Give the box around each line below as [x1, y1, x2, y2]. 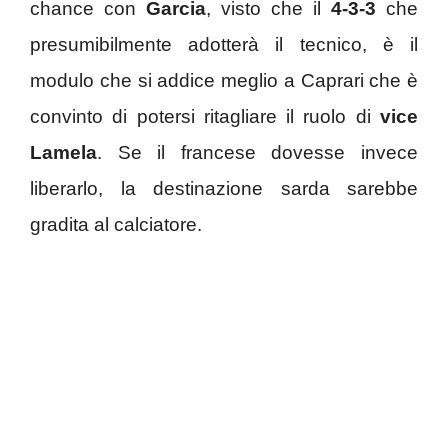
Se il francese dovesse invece [117, 142, 419, 164]
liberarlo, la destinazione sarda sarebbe [30, 178, 418, 200]
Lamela [30, 142, 97, 164]
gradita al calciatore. [30, 214, 202, 236]
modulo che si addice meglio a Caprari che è [30, 70, 418, 92]
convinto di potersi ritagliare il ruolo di [30, 106, 380, 128]
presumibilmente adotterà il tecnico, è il [30, 34, 418, 56]
